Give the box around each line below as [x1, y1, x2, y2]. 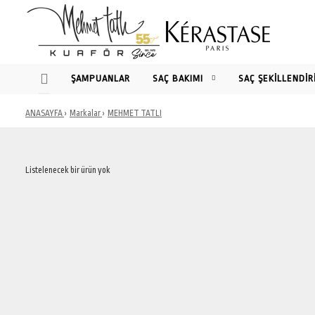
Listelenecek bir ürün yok [25, 165, 110, 175]
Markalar [70, 108, 101, 118]
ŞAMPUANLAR [71, 73, 130, 84]
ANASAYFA [25, 108, 63, 118]
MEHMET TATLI [108, 108, 162, 118]
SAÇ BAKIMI [153, 73, 203, 84]
